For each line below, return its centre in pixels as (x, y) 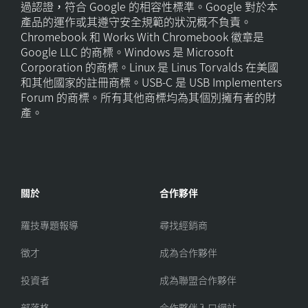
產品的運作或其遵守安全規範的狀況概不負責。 (136, 21)
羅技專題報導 (49, 224)
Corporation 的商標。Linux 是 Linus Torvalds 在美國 (150, 66)
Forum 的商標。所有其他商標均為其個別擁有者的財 (148, 97)
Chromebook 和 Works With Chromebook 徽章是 (142, 36)
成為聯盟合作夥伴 (198, 279)
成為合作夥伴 (188, 252)
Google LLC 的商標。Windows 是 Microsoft (127, 51)
